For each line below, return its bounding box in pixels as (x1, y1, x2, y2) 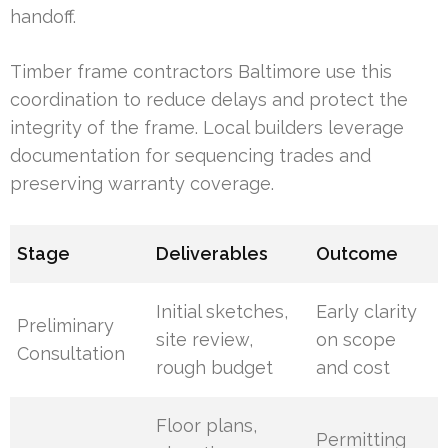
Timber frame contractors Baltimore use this (10, 61, 392, 83)
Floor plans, (156, 415, 258, 437)
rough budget (156, 357, 274, 379)
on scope (316, 329, 397, 351)
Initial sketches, (156, 301, 289, 323)
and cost (316, 357, 391, 379)
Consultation (17, 343, 126, 365)
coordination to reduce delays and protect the (10, 89, 408, 111)
